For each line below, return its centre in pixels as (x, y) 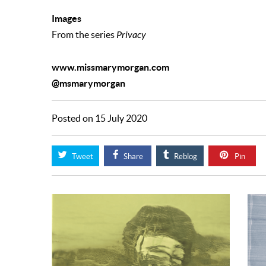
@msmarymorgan (88, 83)
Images (66, 19)
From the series (84, 35)
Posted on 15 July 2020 (99, 119)
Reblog (184, 157)
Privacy (131, 35)
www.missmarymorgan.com (110, 67)
